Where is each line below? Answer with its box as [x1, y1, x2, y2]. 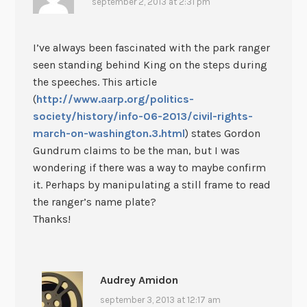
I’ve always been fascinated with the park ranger [32, 41, 270, 55]
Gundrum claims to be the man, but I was [32, 144, 240, 158]
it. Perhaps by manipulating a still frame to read [32, 178, 271, 192]
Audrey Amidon [100, 273, 179, 287]
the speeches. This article [32, 75, 157, 89]
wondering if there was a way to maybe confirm [32, 161, 266, 175]
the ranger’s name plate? [32, 195, 156, 209]
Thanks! [32, 212, 71, 226]
